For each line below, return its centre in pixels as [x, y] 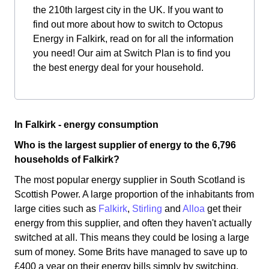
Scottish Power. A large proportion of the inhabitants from [134, 194]
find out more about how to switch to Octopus [128, 24]
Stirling [147, 209]
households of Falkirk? [67, 159]
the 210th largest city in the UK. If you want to [128, 10]
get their [223, 209]
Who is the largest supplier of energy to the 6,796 [125, 145]
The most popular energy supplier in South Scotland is [130, 180]
